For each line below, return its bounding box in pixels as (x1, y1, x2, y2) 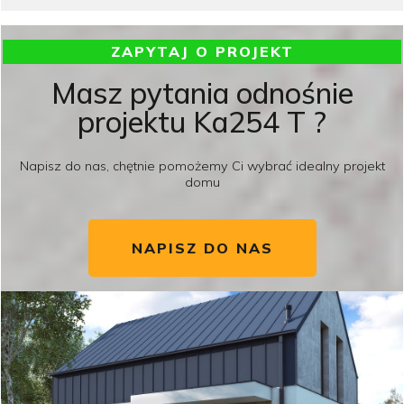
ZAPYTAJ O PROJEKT (110, 41, 294, 60)
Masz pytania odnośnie (50, 74, 353, 111)
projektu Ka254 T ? (78, 103, 326, 140)
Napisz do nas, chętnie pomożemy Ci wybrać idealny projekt (19, 157, 385, 174)
